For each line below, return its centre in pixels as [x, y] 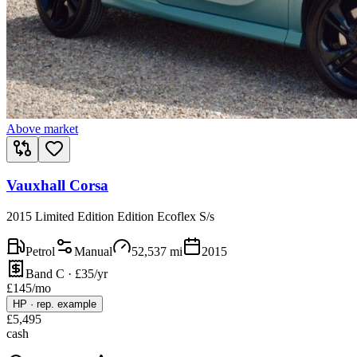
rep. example [67, 304]
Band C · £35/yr [67, 274]
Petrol [40, 252]
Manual [93, 252]
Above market [42, 128]
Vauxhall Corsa [57, 186]
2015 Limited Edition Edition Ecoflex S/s [110, 217]
